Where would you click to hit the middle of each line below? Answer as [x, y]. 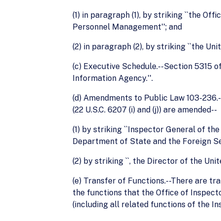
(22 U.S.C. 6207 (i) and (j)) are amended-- [145, 110]
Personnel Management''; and [127, 27]
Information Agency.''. [113, 78]
